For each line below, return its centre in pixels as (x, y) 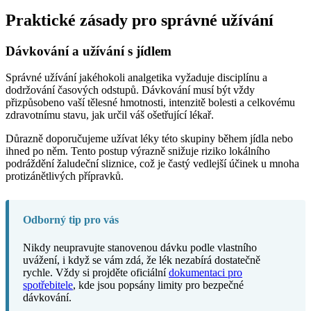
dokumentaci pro (205, 272)
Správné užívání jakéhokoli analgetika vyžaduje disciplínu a (136, 78)
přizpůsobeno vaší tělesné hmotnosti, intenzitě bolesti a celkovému (150, 103)
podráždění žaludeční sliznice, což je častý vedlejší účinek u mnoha (152, 164)
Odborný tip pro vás (71, 220)
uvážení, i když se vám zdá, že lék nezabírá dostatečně (142, 260)
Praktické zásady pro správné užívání (140, 20)
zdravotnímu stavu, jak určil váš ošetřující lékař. (110, 115)
